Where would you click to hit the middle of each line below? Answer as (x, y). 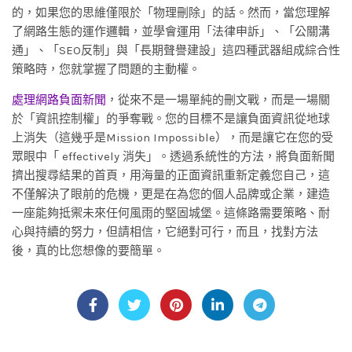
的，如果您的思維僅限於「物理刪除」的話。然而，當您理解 (171, 13)
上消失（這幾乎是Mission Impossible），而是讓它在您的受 (172, 138)
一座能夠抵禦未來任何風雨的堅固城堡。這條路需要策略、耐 (171, 213)
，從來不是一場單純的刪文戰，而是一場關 (218, 100)
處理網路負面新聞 (59, 100)
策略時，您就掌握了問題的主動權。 (106, 70)
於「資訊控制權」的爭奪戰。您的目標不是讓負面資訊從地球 (171, 119)
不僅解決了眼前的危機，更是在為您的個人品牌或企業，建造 (171, 194)
